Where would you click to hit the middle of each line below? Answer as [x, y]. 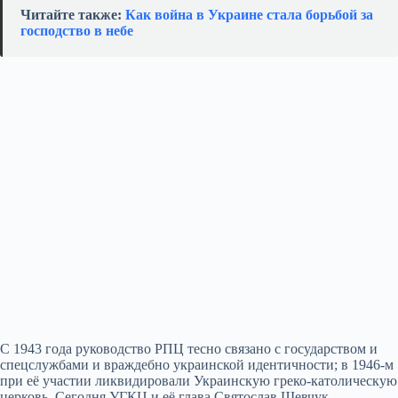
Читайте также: [73, 14]
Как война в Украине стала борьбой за [249, 14]
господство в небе [77, 30]
